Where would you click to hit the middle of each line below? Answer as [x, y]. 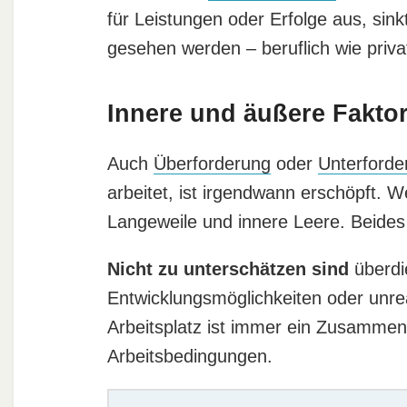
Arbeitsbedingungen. [189, 357]
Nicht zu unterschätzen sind [228, 269]
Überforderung [212, 164]
